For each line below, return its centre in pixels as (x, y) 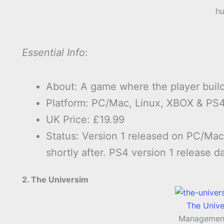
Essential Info (53, 53)
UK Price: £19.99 (85, 120)
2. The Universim (55, 180)
